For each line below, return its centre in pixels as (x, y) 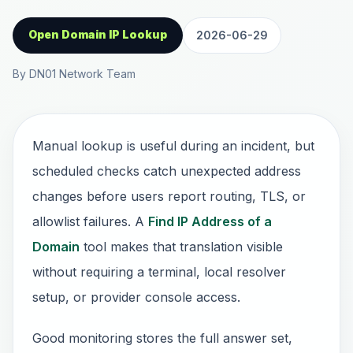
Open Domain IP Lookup (98, 34)
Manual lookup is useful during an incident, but (173, 146)
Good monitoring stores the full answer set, (162, 338)
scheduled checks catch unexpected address (167, 171)
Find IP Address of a (210, 221)
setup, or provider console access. (136, 297)
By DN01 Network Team (74, 74)
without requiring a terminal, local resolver (159, 272)
